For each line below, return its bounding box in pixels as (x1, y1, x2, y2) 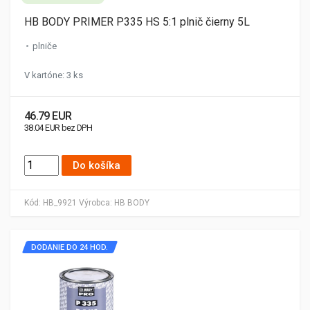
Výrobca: (79, 198, 112, 208)
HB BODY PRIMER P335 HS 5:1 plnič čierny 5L (24, 15, 250, 28)
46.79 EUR (24, 109, 72, 122)
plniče (33, 41, 57, 51)
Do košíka (73, 159, 120, 172)
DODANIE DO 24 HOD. (31, 243, 108, 252)
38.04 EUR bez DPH (24, 122, 93, 133)
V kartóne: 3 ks (24, 70, 83, 80)
